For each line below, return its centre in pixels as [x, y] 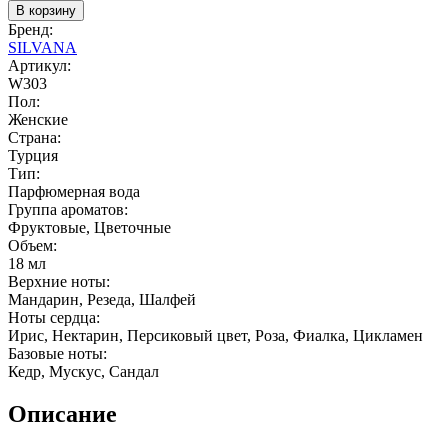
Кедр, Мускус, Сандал [83, 371]
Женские [38, 119]
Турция [33, 155]
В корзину [46, 10]
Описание [62, 413]
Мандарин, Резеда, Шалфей [102, 299]
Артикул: [39, 65]
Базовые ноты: [57, 353]
